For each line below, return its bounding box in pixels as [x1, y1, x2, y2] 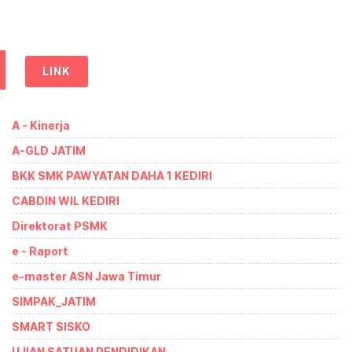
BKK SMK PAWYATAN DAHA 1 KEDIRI [12, 168, 212, 182]
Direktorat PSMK [12, 218, 108, 233]
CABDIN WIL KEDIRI [12, 193, 119, 207]
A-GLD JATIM [12, 143, 86, 157]
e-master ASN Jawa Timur [12, 269, 161, 283]
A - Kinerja [12, 118, 70, 132]
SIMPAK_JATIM [12, 294, 96, 308]
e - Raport [12, 244, 68, 258]
